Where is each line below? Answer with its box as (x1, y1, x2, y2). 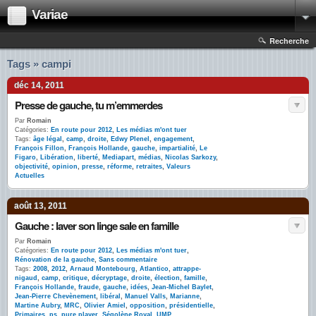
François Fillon (15, 145, 64, 152)
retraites (136, 163, 162, 170)
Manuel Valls (125, 293, 166, 300)
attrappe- (173, 265, 201, 272)
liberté (78, 154, 98, 161)
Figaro (15, 154, 36, 161)
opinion (52, 163, 78, 170)
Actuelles (15, 172, 44, 179)
